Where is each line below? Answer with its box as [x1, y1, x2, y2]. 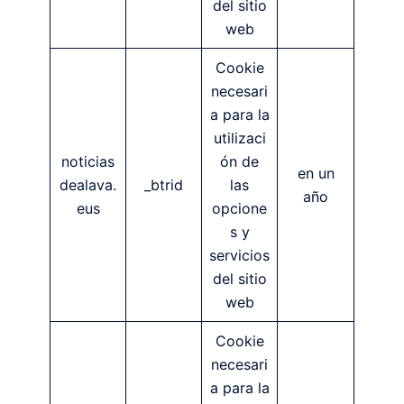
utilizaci [213, 128, 266, 147]
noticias [61, 151, 115, 170]
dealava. [60, 175, 116, 194]
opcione [212, 198, 267, 217]
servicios [209, 245, 270, 264]
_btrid [144, 175, 183, 194]
